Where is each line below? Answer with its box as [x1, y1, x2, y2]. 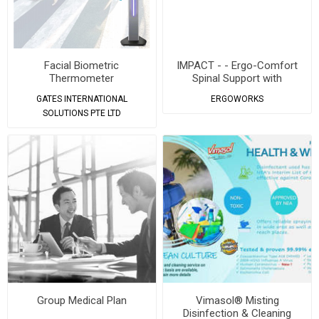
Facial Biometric [44, 59, 120, 73]
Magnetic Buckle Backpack [175, 85, 300, 98]
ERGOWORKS [211, 94, 264, 105]
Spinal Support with [192, 72, 283, 85]
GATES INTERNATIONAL [36, 94, 127, 105]
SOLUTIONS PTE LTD [42, 108, 121, 119]
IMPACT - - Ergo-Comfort [177, 59, 298, 73]
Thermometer [49, 72, 115, 85]
